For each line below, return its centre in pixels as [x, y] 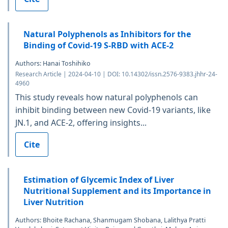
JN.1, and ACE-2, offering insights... [81, 122]
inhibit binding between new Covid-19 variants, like [113, 110]
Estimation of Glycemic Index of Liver [99, 179]
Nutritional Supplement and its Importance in [117, 191]
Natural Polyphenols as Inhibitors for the [107, 34]
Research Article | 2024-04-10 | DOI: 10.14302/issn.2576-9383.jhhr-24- [116, 74]
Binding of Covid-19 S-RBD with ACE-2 [98, 45]
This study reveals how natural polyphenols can [107, 97]
